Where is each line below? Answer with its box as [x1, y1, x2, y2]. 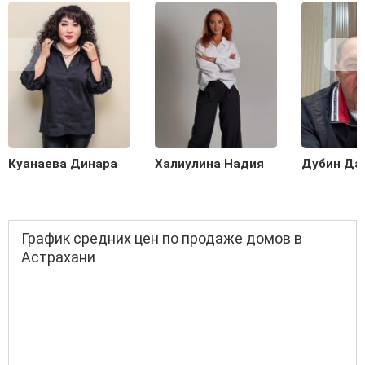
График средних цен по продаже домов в [21, 230, 302, 248]
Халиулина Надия [155, 156, 264, 172]
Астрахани [21, 248, 95, 266]
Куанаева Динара [8, 156, 117, 172]
